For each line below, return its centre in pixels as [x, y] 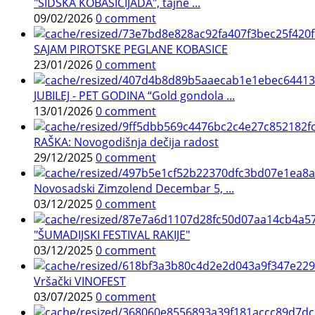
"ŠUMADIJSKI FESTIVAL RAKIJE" [112, 235]
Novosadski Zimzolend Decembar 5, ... [134, 189]
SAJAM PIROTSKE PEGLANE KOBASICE [131, 50]
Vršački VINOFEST [80, 282]
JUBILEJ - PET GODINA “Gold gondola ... [134, 96]
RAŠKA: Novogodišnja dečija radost [126, 142]
